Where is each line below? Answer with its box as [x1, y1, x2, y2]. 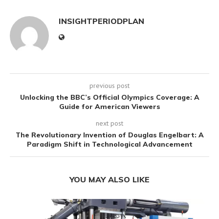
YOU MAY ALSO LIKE [69, 174, 150, 184]
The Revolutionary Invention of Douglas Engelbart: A [15, 130, 204, 139]
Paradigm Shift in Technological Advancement [26, 139, 193, 149]
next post [96, 118, 123, 128]
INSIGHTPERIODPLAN [59, 16, 144, 26]
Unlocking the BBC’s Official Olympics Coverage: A [20, 92, 199, 102]
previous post [89, 81, 130, 90]
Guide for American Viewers [59, 102, 160, 111]
